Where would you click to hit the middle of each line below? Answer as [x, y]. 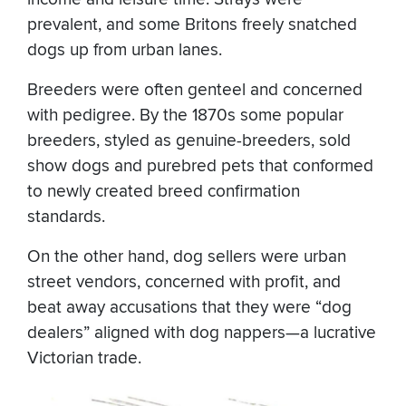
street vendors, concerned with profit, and [184, 282]
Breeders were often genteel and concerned [195, 90]
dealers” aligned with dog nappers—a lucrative [202, 333]
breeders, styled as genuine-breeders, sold [189, 140]
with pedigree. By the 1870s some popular [185, 115]
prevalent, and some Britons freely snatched [192, 24]
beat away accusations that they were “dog [189, 307]
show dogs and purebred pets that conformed [200, 166]
